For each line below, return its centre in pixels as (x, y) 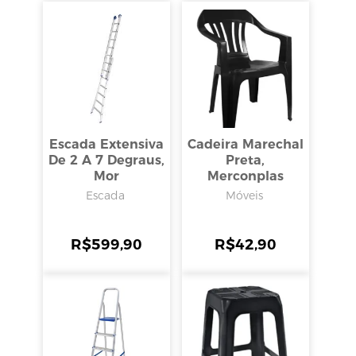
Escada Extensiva (106, 145)
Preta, (246, 161)
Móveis (244, 196)
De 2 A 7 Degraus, (106, 161)
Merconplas (245, 176)
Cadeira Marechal (245, 145)
